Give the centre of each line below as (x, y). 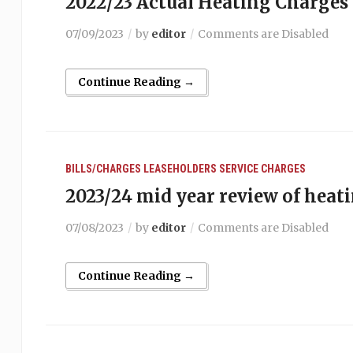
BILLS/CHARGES (103, 169)
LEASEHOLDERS (180, 169)
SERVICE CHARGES (262, 169)
